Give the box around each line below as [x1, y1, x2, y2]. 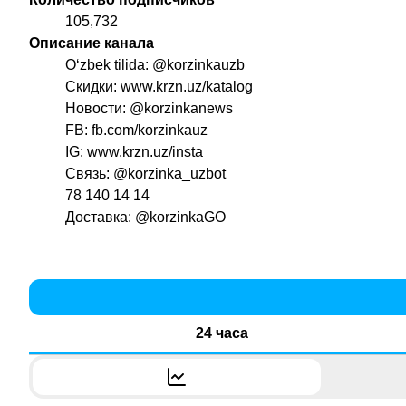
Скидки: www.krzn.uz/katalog [65, 79, 253, 95]
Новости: [65, 101, 130, 117]
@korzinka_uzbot [113, 166, 226, 182]
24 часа [196, 325, 249, 342]
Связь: [65, 166, 113, 182]
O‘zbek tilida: [65, 57, 152, 73]
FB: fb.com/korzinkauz [65, 122, 208, 139]
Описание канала [29, 35, 154, 52]
